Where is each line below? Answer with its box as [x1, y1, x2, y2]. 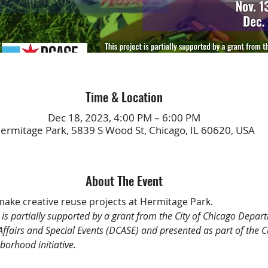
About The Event [85, 170, 163, 190]
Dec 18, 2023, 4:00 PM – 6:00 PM [47, 110, 200, 124]
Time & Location [85, 87, 163, 106]
